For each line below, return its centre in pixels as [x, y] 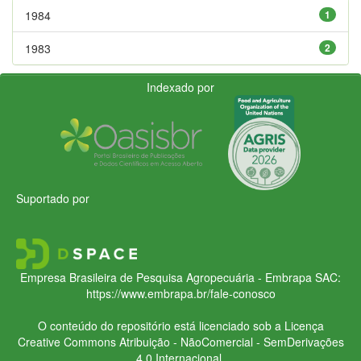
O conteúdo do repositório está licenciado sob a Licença [180, 325]
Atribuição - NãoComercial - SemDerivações [230, 341]
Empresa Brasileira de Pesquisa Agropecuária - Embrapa [166, 277]
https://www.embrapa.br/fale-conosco [180, 293]
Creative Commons [66, 341]
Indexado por [180, 87]
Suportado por [53, 198]
